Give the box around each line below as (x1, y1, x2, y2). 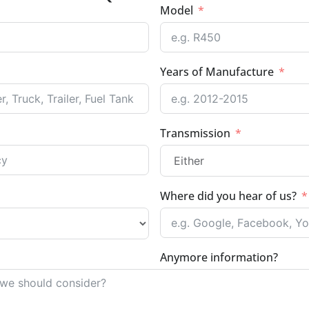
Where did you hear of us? (160, 188, 297, 204)
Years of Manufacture (160, 64, 274, 80)
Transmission (160, 126, 230, 141)
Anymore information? (160, 250, 278, 266)
